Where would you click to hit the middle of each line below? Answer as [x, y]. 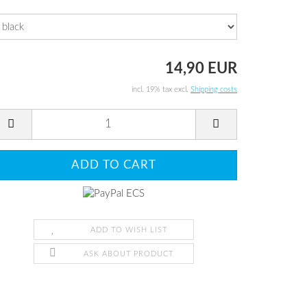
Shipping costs [214, 89]
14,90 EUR [201, 68]
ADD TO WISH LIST [128, 230]
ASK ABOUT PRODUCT [129, 254]
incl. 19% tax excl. [161, 89]
